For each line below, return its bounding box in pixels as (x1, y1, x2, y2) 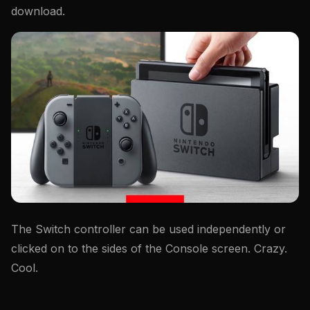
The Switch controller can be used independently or (11, 221, 286, 236)
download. (11, 4, 65, 19)
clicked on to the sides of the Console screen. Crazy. (11, 241, 287, 255)
